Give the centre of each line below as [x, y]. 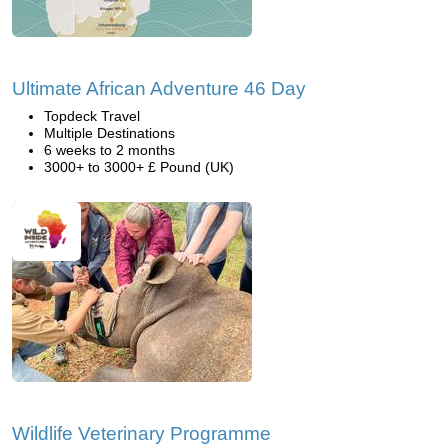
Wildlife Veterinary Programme [141, 433]
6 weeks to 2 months [109, 150]
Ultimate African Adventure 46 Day [159, 88]
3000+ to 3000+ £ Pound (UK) [139, 167]
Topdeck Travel [92, 116]
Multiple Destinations [109, 133]
